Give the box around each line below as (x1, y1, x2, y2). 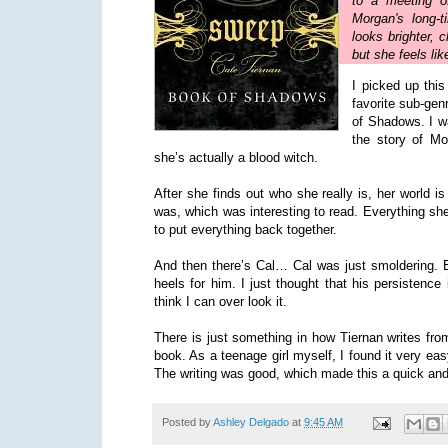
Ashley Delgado (213, 416, 289, 429)
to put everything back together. (154, 222, 337, 238)
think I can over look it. (154, 294, 287, 310)
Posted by (162, 416, 213, 429)
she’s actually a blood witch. (154, 150, 318, 166)
